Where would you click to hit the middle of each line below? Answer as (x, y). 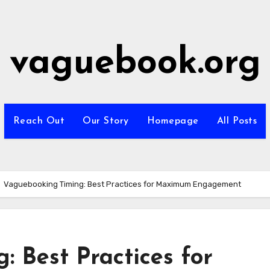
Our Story (106, 121)
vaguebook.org (135, 64)
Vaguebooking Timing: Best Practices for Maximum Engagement (122, 184)
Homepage (173, 121)
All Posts (237, 121)
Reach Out (39, 121)
